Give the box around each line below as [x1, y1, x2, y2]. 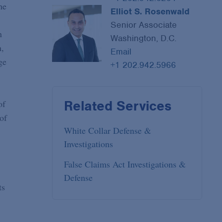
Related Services [64, 97, 172, 114]
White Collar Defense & [64, 124, 152, 137]
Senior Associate [110, 19, 177, 31]
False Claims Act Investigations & [64, 158, 186, 170]
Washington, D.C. [110, 33, 176, 44]
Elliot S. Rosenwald [110, 6, 189, 17]
